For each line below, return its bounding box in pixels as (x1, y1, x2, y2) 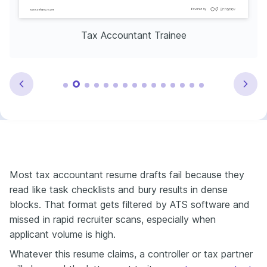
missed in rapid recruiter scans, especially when (10, 213, 216, 225)
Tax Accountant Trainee (80, 29, 187, 41)
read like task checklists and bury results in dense (10, 183, 228, 195)
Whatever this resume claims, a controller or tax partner (10, 247, 253, 260)
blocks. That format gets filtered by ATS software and (10, 198, 250, 210)
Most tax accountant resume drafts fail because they (10, 168, 244, 181)
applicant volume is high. (10, 228, 116, 240)
